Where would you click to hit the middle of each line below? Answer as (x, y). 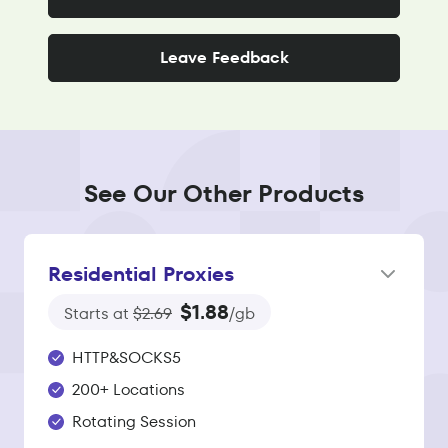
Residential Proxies (141, 274)
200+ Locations (128, 390)
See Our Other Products (224, 194)
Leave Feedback (224, 58)
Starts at (98, 314)
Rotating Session (134, 422)
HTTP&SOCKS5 (126, 358)
